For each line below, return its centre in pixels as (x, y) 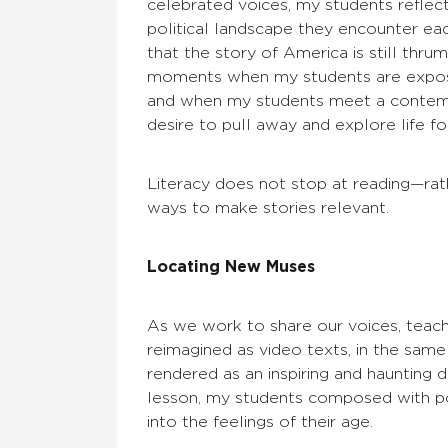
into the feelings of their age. (260, 422)
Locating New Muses (231, 267)
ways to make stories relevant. (268, 208)
